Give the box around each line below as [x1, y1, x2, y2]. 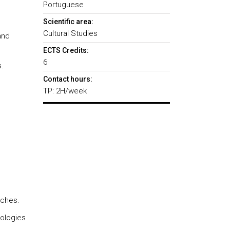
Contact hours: [43, 75, 92, 83]
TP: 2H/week [43, 86, 87, 95]
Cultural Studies [43, 29, 98, 38]
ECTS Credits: [43, 46, 89, 54]
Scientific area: [43, 17, 93, 26]
